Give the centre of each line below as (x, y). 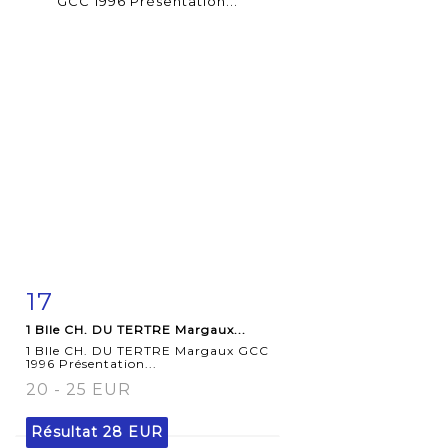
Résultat (67, 431)
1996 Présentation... (91, 363)
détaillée (81, 340)
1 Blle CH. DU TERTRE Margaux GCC (147, 350)
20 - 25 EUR (78, 389)
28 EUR (133, 431)
